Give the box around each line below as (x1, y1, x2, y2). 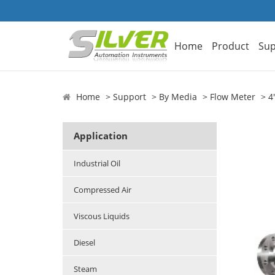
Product (212, 39, 250, 53)
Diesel (74, 237, 95, 249)
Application (74, 130, 128, 142)
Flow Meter (210, 91, 255, 103)
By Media (159, 91, 197, 103)
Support (113, 91, 146, 103)
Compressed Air (74, 184, 131, 196)
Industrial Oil (74, 158, 120, 169)
